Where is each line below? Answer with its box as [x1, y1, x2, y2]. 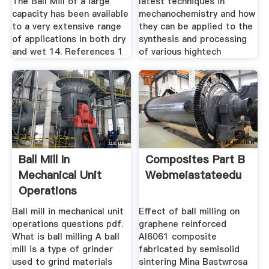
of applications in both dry [11, 33, 125, 46]
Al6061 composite [139, 231, 217, 243]
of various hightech [139, 46, 222, 58]
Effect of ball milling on [139, 205, 240, 218]
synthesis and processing [139, 33, 247, 46]
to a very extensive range [11, 20, 121, 33]
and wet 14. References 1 [11, 46, 123, 58]
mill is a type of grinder [11, 243, 113, 256]
